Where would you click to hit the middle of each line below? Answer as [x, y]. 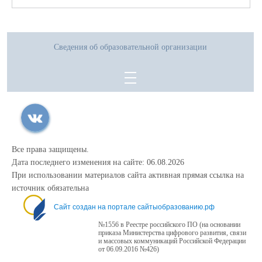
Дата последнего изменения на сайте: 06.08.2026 [98, 162]
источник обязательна [50, 188]
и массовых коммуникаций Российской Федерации [172, 241]
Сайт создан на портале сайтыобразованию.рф [134, 207]
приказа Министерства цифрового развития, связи [172, 232]
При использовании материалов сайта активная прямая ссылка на [128, 175]
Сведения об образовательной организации [130, 47]
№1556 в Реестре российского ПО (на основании [169, 224]
